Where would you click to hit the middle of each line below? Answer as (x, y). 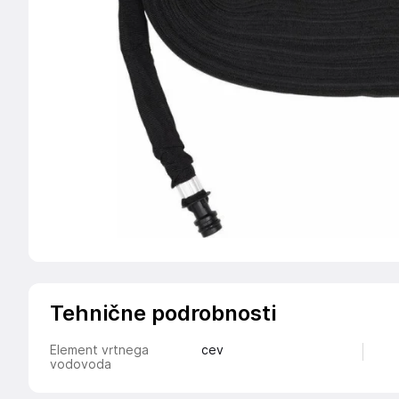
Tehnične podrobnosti (163, 313)
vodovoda (81, 364)
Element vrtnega (99, 350)
